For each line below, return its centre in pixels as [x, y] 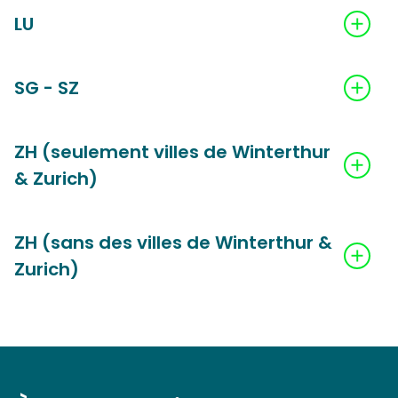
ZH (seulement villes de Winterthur [172, 152]
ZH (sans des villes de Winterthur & [173, 243]
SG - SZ [47, 88]
